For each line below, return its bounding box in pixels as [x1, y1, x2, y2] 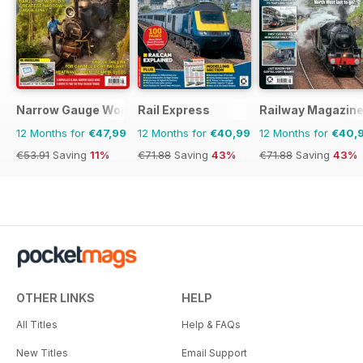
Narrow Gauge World [16, 103, 136, 117]
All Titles [16, 318, 58, 331]
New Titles [16, 347, 68, 360]
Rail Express [138, 103, 210, 117]
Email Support [181, 347, 247, 360]
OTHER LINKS [16, 291, 95, 305]
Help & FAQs [181, 318, 241, 331]
